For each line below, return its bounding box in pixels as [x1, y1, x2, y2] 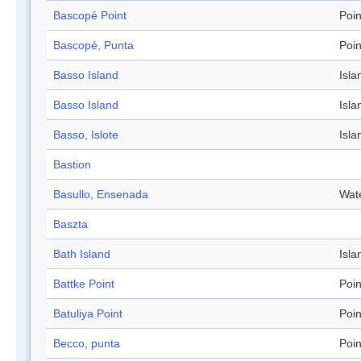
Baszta [53, 218, 88, 231]
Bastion [53, 158, 91, 172]
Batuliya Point [53, 307, 122, 321]
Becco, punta [53, 337, 120, 351]
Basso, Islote [53, 128, 118, 142]
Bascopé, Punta [53, 39, 134, 52]
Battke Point [53, 277, 114, 291]
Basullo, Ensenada [53, 188, 148, 201]
